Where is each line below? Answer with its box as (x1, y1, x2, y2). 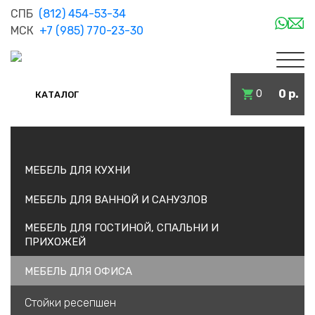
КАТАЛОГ (35, 89, 79, 100)
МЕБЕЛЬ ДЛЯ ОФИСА (25, 265, 132, 278)
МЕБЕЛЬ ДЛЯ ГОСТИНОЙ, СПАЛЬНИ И (25, 221, 219, 235)
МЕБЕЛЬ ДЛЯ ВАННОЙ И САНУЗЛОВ (25, 193, 207, 207)
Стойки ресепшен (25, 296, 116, 310)
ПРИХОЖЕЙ (25, 236, 86, 249)
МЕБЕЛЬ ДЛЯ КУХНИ (25, 164, 130, 177)
